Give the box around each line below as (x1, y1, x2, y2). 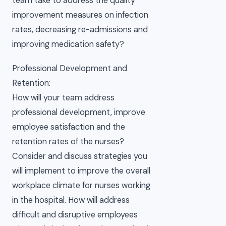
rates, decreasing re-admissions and (12, 24, 148, 35)
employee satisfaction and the (12, 122, 125, 133)
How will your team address (12, 92, 115, 103)
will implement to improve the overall (12, 165, 150, 177)
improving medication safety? (12, 38, 124, 49)
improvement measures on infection (12, 9, 148, 20)
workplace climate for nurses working (12, 180, 150, 191)
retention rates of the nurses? (12, 136, 124, 147)
